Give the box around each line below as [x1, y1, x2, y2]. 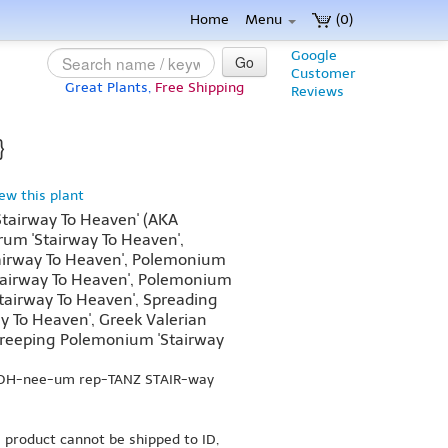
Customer [291, 65, 356, 82]
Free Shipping [155, 79, 244, 96]
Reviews [291, 83, 344, 100]
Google [291, 47, 337, 64]
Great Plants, [65, 79, 151, 96]
